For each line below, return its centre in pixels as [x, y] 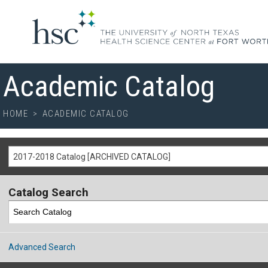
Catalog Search [48, 192]
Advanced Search [42, 247]
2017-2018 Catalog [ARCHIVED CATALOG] [92, 157]
